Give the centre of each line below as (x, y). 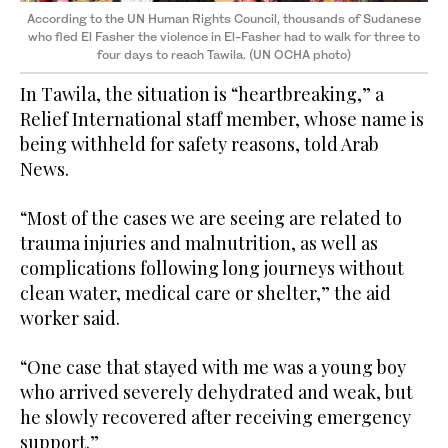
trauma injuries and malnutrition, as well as (199, 243)
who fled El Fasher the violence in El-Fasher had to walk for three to (224, 37)
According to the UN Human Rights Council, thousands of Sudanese (224, 19)
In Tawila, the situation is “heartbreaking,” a (202, 94)
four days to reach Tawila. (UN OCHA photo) (224, 55)
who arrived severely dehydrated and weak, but (216, 392)
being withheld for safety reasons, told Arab (199, 144)
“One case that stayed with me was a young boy (213, 367)
